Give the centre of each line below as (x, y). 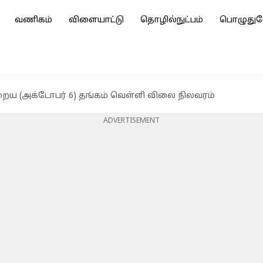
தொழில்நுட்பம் (172, 20)
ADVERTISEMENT (131, 121)
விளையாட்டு (96, 20)
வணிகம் (33, 20)
